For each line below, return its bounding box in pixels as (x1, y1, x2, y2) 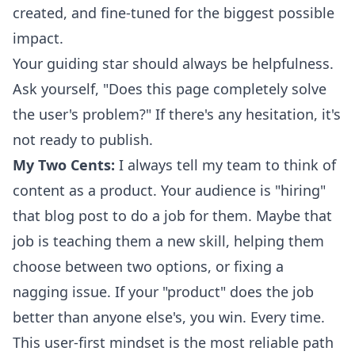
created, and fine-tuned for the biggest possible (13, 3, 334, 22)
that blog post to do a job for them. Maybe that (13, 206, 332, 225)
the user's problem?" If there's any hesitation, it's (13, 105, 341, 124)
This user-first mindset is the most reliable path (13, 333, 334, 352)
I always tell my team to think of (115, 155, 336, 174)
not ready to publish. (13, 130, 153, 149)
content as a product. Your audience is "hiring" (13, 181, 326, 200)
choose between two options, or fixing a (13, 257, 284, 276)
